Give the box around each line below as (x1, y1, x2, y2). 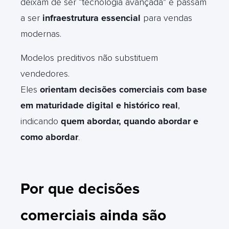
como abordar (20, 131, 78, 143)
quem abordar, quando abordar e (61, 115, 198, 127)
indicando (20, 115, 61, 127)
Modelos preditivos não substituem (20, 52, 158, 63)
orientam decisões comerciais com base (40, 83, 207, 95)
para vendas (141, 12, 192, 24)
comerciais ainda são (20, 205, 166, 225)
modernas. (20, 28, 61, 39)
